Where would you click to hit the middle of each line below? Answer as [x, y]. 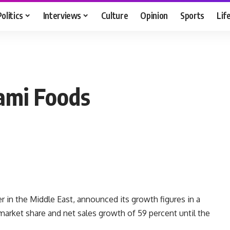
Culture [114, 15]
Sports [193, 15]
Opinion [154, 15]
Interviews [62, 15]
